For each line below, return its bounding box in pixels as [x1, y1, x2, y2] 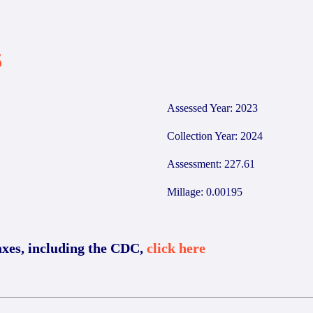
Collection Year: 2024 [167, 130, 263, 142]
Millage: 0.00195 [167, 186, 242, 198]
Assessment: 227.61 [167, 158, 255, 170]
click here [147, 240, 205, 256]
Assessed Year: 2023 [167, 102, 258, 114]
